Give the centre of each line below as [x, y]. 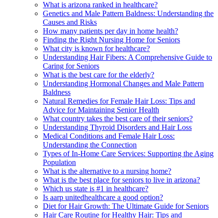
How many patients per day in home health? [110, 31]
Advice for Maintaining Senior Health [101, 109]
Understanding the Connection [90, 145]
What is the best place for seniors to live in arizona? [121, 180]
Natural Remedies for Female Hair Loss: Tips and [119, 101]
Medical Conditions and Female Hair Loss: [109, 136]
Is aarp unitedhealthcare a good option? [103, 197]
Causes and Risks [70, 22]
